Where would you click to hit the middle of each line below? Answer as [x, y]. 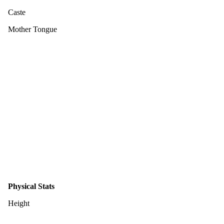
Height [19, 203]
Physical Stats [31, 186]
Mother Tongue [32, 29]
